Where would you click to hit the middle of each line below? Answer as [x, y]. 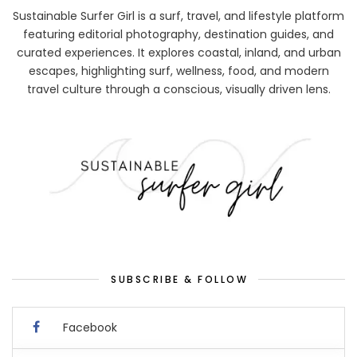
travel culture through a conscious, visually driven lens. [178, 89]
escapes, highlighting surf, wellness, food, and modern [178, 71]
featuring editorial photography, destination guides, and [178, 34]
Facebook [90, 327]
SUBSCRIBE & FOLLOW [179, 279]
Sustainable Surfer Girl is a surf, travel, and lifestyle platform [178, 16]
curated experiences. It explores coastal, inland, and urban [178, 53]
